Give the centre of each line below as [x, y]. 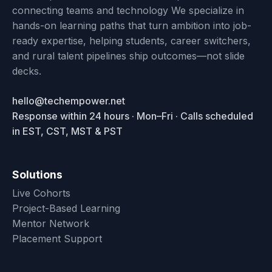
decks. [27, 71]
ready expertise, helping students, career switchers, [131, 40]
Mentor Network [51, 223]
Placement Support [57, 238]
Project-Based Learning [66, 208]
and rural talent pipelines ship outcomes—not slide [128, 56]
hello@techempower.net [69, 100]
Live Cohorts [41, 193]
